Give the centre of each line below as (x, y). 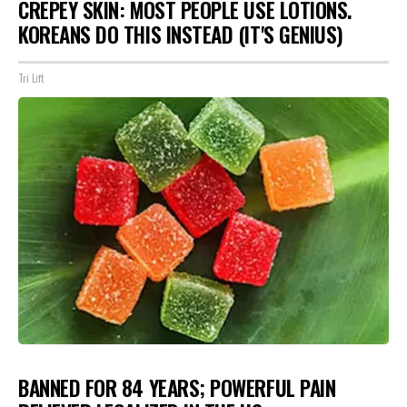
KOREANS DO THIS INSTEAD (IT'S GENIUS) (181, 34)
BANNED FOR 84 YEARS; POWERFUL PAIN (177, 388)
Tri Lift (31, 78)
